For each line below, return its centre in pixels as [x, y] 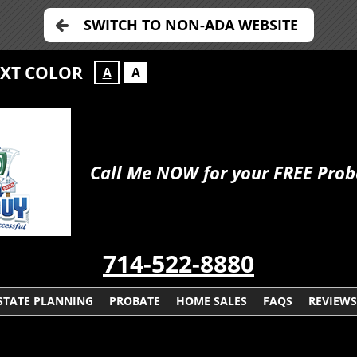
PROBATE [135, 301]
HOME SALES [212, 301]
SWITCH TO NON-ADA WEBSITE [190, 25]
